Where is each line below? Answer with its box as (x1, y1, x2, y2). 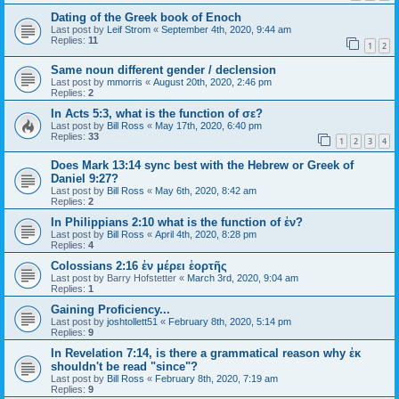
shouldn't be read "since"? (51, 360, 198, 374)
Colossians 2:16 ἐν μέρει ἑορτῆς (51, 259, 227, 273)
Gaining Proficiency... (51, 303, 170, 317)
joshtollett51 (107, 316, 158, 328)
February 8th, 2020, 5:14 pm (168, 316, 291, 328)
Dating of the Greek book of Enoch (51, 10, 241, 24)
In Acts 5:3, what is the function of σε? (51, 106, 263, 120)
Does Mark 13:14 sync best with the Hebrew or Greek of (51, 159, 354, 173)
